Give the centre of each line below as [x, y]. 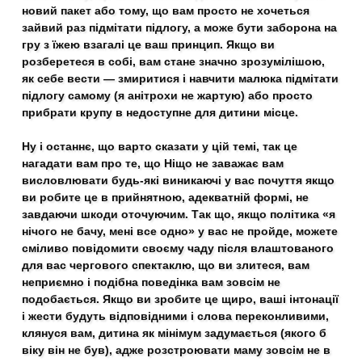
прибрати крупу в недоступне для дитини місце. [160, 112]
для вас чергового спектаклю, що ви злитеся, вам [166, 265]
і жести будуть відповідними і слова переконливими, [176, 316]
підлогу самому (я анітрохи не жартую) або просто [168, 95]
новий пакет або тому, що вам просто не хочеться [166, 11]
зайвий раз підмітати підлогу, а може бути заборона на [180, 27]
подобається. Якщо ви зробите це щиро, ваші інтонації [181, 299]
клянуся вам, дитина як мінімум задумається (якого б [175, 333]
